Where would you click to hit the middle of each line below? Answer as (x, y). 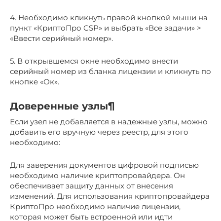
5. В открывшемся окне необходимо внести (94, 61)
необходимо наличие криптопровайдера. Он (97, 175)
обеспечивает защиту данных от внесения (92, 186)
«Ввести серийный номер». (61, 38)
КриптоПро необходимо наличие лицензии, (95, 206)
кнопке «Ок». (35, 82)
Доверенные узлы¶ (62, 106)
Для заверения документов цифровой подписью (104, 165)
